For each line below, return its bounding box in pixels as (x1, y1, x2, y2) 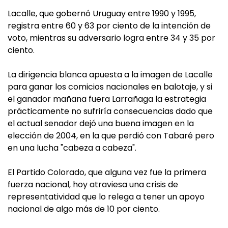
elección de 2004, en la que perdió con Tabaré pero (8, 130, 214, 141)
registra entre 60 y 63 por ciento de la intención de (8, 20, 211, 32)
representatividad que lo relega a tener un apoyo (8, 191, 205, 203)
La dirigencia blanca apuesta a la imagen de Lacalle (8, 69, 213, 80)
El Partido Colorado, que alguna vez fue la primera (8, 166, 206, 178)
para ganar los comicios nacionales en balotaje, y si (8, 81, 212, 93)
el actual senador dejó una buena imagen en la (8, 118, 194, 129)
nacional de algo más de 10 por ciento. (8, 203, 160, 215)
